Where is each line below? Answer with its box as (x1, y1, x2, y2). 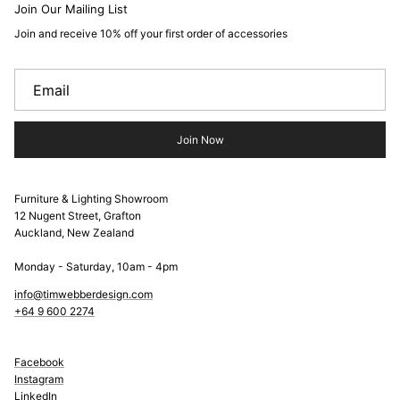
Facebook (14, 355, 64, 370)
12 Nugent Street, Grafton (14, 209, 141, 223)
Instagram (14, 372, 63, 387)
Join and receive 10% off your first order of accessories (14, 26, 287, 40)
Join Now (176, 132, 224, 146)
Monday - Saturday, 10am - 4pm (14, 260, 178, 274)
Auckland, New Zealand (14, 226, 134, 240)
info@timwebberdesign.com (14, 287, 153, 302)
